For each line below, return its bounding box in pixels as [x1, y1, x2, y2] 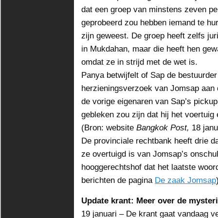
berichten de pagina [81, 175, 155, 185]
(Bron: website [81, 123, 136, 132]
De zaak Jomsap [155, 175, 216, 185]
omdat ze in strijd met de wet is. [81, 57, 198, 67]
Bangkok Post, [136, 123, 192, 132]
